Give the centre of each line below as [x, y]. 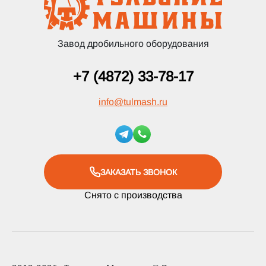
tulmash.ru [145, 102]
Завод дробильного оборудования [133, 44]
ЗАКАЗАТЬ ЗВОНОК [138, 172]
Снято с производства [133, 195]
